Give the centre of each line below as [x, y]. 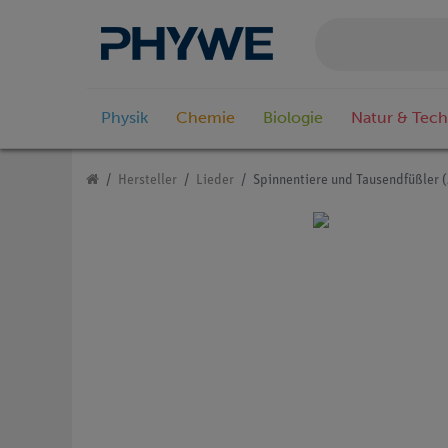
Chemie [205, 118]
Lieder [215, 181]
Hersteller [147, 181]
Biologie [293, 118]
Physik [124, 118]
